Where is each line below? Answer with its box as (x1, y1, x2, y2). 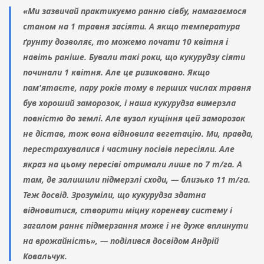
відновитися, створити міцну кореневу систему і (23, 204, 232, 216)
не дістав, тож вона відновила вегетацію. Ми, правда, (23, 128, 253, 140)
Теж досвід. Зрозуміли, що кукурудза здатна (23, 189, 206, 201)
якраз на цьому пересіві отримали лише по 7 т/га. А (23, 159, 242, 170)
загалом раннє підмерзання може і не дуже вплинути (23, 220, 248, 232)
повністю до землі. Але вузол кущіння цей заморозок (23, 113, 245, 124)
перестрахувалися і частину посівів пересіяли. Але (23, 143, 235, 155)
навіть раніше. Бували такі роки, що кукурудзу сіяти (23, 51, 245, 63)
